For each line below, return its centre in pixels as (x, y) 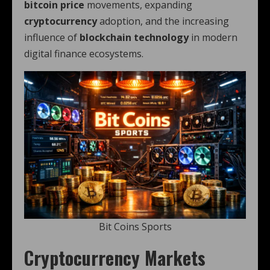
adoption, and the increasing (163, 21)
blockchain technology (134, 37)
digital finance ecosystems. (84, 54)
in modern (213, 37)
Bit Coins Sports (135, 227)
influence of (52, 37)
